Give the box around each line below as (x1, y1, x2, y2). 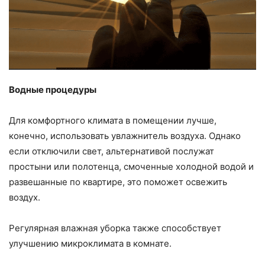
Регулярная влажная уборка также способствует (9, 222, 221, 234)
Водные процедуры (9, 83, 96, 95)
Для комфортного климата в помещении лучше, (9, 114, 216, 126)
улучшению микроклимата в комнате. (9, 237, 172, 249)
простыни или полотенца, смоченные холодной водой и (9, 160, 254, 172)
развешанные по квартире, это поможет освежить (9, 176, 227, 188)
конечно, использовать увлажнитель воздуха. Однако (9, 130, 241, 141)
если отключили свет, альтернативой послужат (9, 145, 214, 157)
